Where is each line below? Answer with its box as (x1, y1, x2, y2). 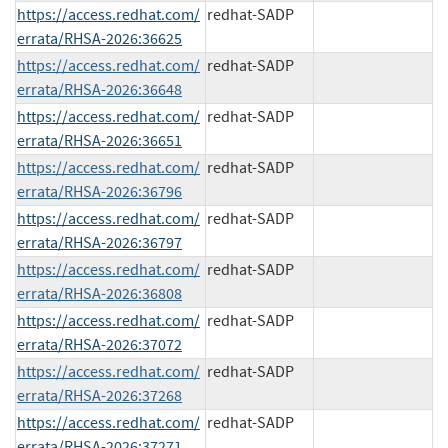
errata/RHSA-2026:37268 (17, 385, 182, 406)
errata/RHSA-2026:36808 (17, 283, 182, 304)
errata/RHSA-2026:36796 (17, 181, 182, 202)
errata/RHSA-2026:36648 (17, 79, 182, 100)
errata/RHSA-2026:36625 (17, 28, 182, 49)
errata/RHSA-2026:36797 (17, 232, 182, 253)
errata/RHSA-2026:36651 (17, 130, 182, 151)
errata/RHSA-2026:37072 (17, 334, 182, 355)
